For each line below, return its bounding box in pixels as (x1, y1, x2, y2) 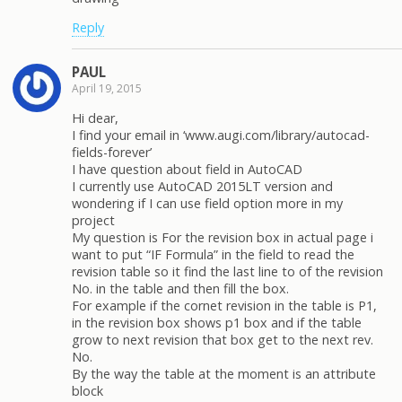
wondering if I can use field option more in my (72, 194, 343, 212)
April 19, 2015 (72, 81, 142, 97)
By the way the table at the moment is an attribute (72, 364, 376, 382)
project (72, 211, 115, 229)
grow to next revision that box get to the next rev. (72, 330, 373, 348)
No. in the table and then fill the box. (72, 279, 289, 297)
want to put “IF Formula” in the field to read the (72, 245, 354, 263)
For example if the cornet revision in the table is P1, (72, 296, 377, 314)
